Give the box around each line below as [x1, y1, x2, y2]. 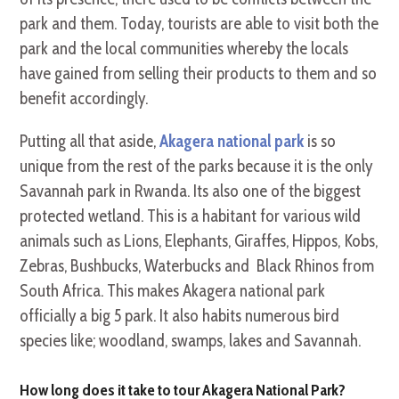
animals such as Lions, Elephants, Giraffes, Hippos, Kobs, [20, 231, 379, 252]
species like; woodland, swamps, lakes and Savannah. [20, 330, 362, 352]
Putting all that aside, [20, 131, 160, 152]
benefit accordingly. [20, 88, 159, 110]
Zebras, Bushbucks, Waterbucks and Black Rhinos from [20, 256, 375, 277]
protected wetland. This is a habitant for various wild [20, 206, 362, 227]
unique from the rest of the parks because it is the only [20, 156, 373, 177]
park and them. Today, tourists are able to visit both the [20, 13, 379, 35]
